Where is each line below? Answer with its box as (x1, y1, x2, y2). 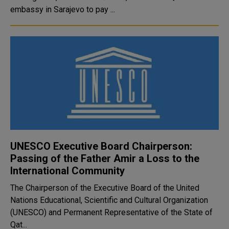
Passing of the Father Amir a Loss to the (10, 152, 199, 165)
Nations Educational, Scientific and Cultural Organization (10, 195, 208, 205)
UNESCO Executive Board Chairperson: (10, 140, 192, 152)
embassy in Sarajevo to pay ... (10, 5, 115, 14)
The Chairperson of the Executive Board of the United (10, 183, 199, 193)
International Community (10, 165, 125, 177)
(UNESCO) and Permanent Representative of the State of (10, 208, 213, 217)
